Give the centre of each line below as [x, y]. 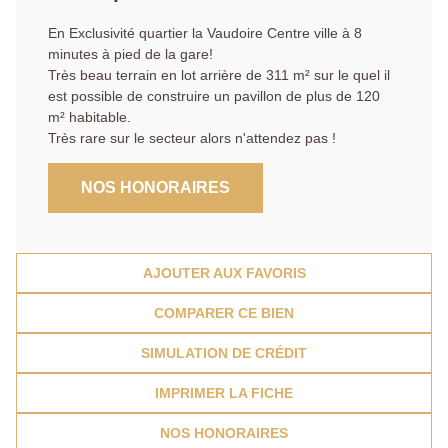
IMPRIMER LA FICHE [224, 392]
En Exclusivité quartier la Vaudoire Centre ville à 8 [205, 32]
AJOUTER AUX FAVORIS [224, 272]
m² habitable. [89, 116]
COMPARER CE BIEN [224, 312]
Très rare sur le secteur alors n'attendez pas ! [192, 137]
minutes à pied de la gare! [130, 53]
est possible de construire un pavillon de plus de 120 [214, 95]
